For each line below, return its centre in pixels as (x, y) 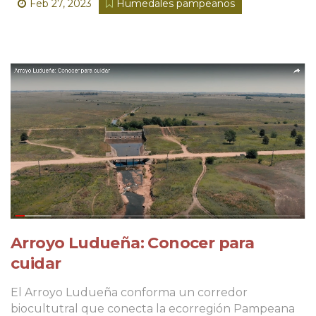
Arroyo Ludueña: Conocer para (133, 243)
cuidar (36, 263)
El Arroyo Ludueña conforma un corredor (129, 292)
